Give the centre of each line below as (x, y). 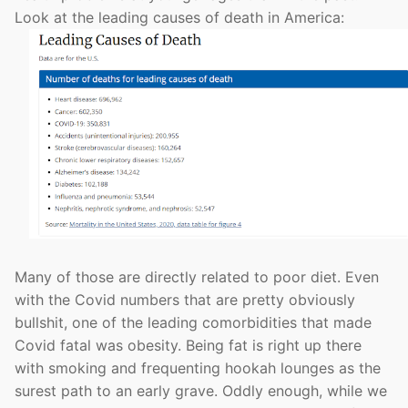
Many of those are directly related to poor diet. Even (197, 276)
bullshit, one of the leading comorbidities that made (193, 322)
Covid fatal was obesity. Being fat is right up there (188, 345)
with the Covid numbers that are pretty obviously (185, 299)
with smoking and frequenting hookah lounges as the (198, 367)
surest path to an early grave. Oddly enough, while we (201, 390)
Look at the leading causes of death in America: (179, 18)
